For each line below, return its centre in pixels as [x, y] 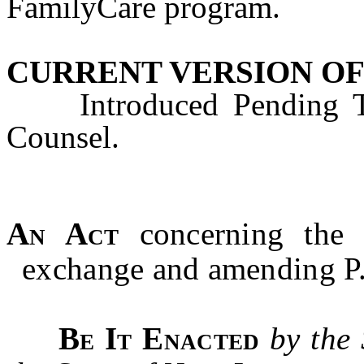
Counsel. [63, 137]
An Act [63, 234]
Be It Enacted [164, 338]
